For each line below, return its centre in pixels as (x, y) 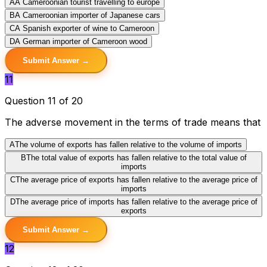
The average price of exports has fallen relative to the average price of (136, 179)
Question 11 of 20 (44, 100)
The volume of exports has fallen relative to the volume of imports (128, 144)
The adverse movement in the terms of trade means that (133, 122)
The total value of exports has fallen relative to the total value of (136, 157)
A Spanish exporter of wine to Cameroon (85, 28)
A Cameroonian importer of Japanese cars (88, 15)
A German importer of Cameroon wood (81, 41)
